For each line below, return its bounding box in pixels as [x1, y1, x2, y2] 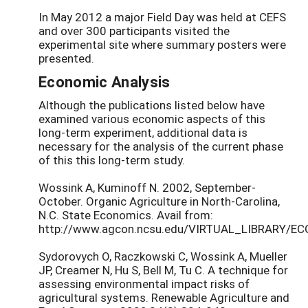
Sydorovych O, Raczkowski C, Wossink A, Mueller [38, 247, 287, 264]
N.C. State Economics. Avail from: [38, 206, 213, 223]
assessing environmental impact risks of [38, 275, 250, 291]
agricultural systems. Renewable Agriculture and [38, 289, 289, 305]
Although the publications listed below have [38, 96, 265, 113]
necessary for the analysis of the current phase [38, 137, 283, 154]
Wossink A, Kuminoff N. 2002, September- [38, 179, 256, 195]
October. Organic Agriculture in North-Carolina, [38, 192, 280, 209]
